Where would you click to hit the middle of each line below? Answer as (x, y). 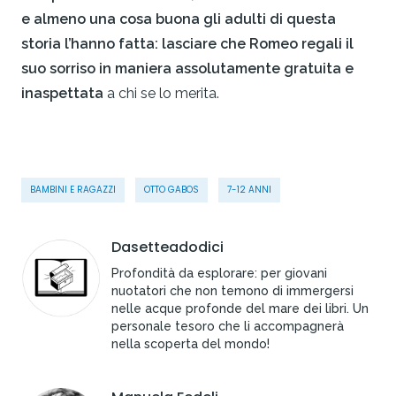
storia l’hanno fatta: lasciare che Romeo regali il (187, 44)
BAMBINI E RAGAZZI (73, 190)
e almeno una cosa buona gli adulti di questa (179, 19)
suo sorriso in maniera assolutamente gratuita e (187, 69)
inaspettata (62, 94)
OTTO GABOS (171, 190)
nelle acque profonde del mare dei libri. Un (240, 309)
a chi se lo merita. (163, 94)
